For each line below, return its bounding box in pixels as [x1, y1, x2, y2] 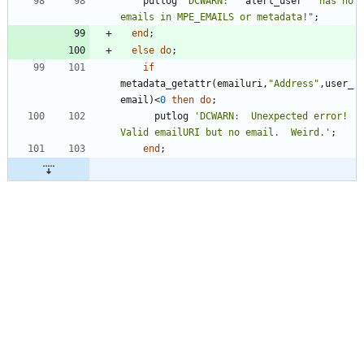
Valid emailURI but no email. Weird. [120, 127, 325, 139]
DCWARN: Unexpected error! [200, 110, 348, 123]
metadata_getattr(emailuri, [120, 78, 268, 90]
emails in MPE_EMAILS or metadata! [120, 11, 308, 24]
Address [274, 78, 314, 90]
